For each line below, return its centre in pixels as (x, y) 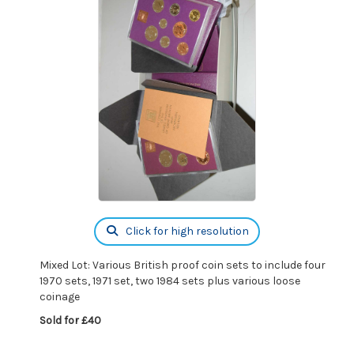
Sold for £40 (70, 320)
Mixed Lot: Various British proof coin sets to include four (183, 265)
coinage (60, 297)
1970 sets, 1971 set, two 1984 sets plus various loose (170, 281)
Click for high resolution (186, 231)
